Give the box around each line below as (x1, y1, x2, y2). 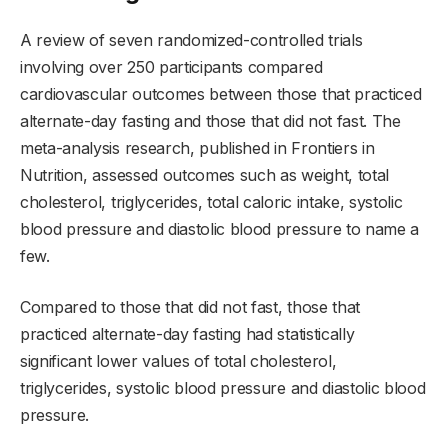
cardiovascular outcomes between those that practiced (20, 84, 422, 105)
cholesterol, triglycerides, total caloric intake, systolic (20, 192, 403, 213)
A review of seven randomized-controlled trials (20, 30, 363, 51)
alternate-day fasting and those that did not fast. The (20, 111, 401, 132)
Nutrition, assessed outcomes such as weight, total (20, 165, 389, 186)
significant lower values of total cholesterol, (20, 351, 337, 372)
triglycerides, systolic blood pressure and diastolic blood (20, 378, 426, 399)
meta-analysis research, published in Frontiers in (20, 138, 375, 159)
